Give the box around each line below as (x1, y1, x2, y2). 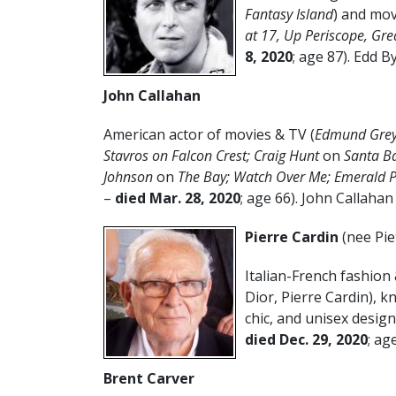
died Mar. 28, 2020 (115, 187, 240, 208)
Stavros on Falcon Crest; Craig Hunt (103, 145, 323, 165)
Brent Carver (103, 368, 194, 388)
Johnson (103, 166, 156, 187)
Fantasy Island (245, 4, 333, 24)
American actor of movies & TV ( (103, 124, 315, 144)
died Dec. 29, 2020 (245, 329, 368, 349)
